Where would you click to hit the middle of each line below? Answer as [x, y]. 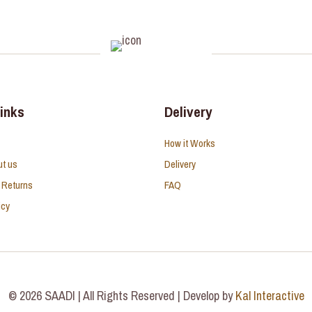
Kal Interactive [270, 296]
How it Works [190, 143]
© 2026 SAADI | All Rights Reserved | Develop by [122, 296]
